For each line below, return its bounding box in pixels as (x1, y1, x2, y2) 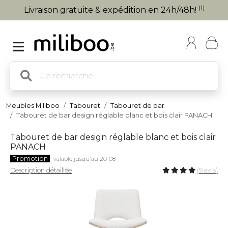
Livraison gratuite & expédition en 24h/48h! (23, 5, 198, 15)
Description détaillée (10, 166, 72, 174)
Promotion (12, 155, 48, 162)
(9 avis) (197, 166, 218, 174)
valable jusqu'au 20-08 (53, 155, 116, 162)
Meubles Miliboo (6, 102, 60, 109)
